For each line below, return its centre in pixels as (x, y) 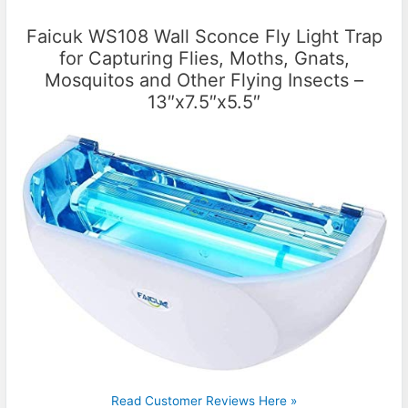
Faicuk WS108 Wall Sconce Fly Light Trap (204, 36)
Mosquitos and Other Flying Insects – (204, 80)
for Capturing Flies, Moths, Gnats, (204, 58)
